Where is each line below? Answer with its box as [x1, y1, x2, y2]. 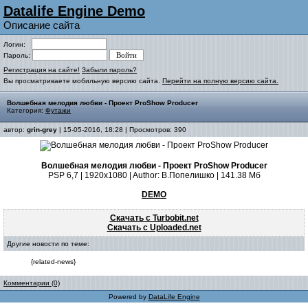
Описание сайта [3, 19, 80, 31]
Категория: [7, 107, 45, 114]
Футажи [45, 107, 71, 114]
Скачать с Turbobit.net [109, 213, 199, 223]
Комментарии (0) [3, 279, 60, 287]
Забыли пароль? [82, 66, 137, 74]
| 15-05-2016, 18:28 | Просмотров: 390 [57, 126, 186, 133]
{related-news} [31, 258, 76, 265]
